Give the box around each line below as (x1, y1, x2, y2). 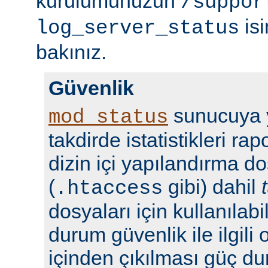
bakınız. (36, 40, 106, 63)
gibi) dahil (163, 175, 261, 198)
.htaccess (55, 176, 163, 200)
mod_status (48, 105, 168, 129)
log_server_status (36, 16, 239, 39)
